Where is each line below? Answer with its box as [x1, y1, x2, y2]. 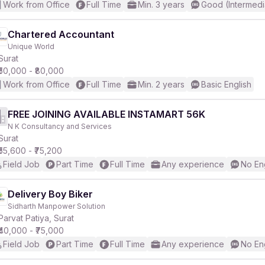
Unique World [8, 42, 54, 51]
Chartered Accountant [8, 28, 114, 40]
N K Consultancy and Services [8, 122, 112, 131]
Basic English [201, 79, 251, 89]
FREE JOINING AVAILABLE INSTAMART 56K [8, 108, 205, 120]
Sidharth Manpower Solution [8, 202, 105, 211]
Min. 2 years [138, 79, 185, 89]
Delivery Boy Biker [8, 188, 93, 200]
